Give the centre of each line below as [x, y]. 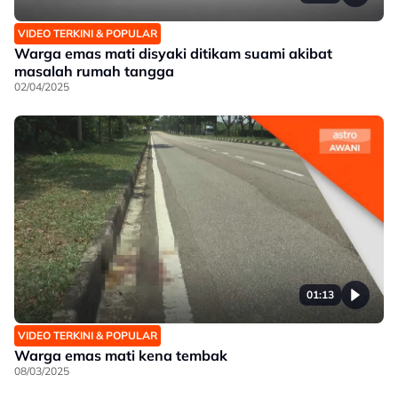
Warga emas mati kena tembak [121, 356]
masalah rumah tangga [94, 72]
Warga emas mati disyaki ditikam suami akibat [173, 54]
